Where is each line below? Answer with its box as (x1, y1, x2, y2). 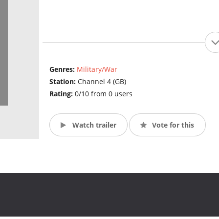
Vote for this (150, 120, 195, 130)
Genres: (49, 65, 77, 74)
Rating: (49, 89, 75, 99)
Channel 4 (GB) (77, 77, 126, 87)
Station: (49, 77, 78, 87)
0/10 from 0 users (74, 89, 132, 99)
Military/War (76, 65, 117, 74)
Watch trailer (70, 120, 116, 130)
